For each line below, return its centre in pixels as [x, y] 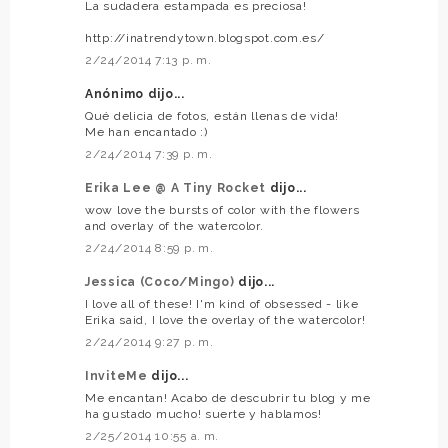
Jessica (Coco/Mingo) [162, 281]
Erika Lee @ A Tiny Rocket [177, 187]
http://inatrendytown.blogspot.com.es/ [205, 37]
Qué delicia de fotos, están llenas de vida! [212, 115]
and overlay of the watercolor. [174, 225]
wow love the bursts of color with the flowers [222, 209]
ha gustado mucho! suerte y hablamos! [203, 413]
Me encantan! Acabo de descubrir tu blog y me [228, 397]
